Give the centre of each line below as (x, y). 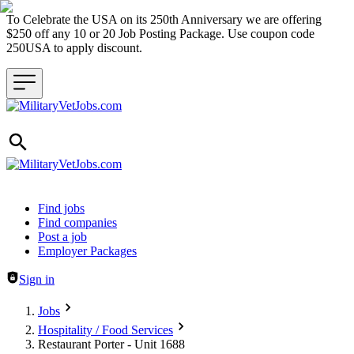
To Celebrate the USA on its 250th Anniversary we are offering (164, 19)
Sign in (37, 279)
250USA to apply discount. (77, 48)
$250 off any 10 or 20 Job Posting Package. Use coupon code (160, 34)
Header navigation (51, 207)
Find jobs (61, 208)
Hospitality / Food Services (105, 330)
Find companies (77, 222)
